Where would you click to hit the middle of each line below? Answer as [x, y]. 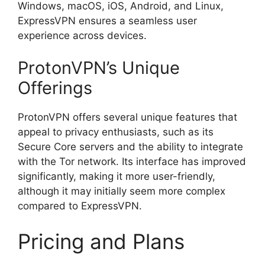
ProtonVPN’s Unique [99, 68]
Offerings [55, 88]
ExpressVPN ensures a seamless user [107, 20]
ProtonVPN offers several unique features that [127, 117]
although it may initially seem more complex [122, 191]
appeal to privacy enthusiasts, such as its [116, 132]
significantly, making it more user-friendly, [117, 177]
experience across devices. [82, 35]
